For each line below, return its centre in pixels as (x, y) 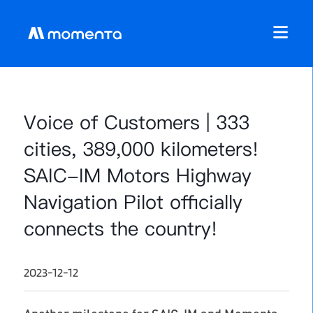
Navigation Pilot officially (133, 202)
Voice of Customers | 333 (136, 122)
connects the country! (120, 228)
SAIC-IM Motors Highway (137, 175)
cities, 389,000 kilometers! (141, 148)
